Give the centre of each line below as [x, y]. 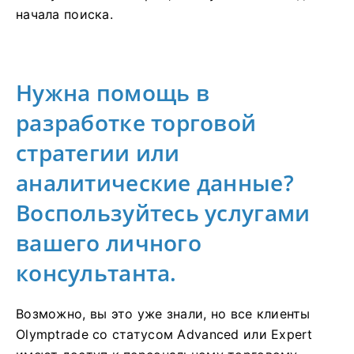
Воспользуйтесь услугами [163, 213]
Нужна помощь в [113, 93]
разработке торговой [136, 123]
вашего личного [109, 243]
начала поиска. [64, 15]
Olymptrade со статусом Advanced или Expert [164, 335]
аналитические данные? [155, 183]
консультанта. [96, 273]
